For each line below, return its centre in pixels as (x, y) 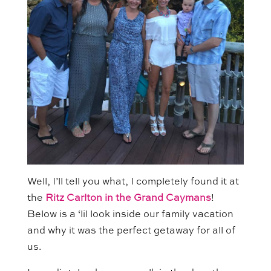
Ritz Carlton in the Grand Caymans (128, 198)
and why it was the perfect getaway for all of (131, 231)
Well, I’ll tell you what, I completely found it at (133, 182)
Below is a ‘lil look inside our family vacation (130, 214)
